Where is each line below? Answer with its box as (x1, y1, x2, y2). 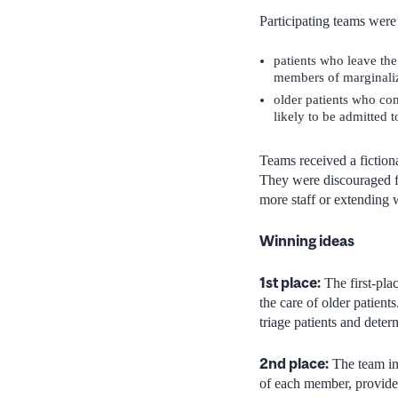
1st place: (259, 274, 321, 292)
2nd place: (259, 354, 329, 373)
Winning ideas (259, 232, 354, 251)
